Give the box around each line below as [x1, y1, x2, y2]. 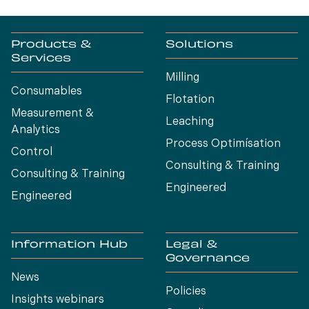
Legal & [166, 240, 217, 250]
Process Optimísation [166, 139, 281, 150]
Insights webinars [11, 295, 104, 306]
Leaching [166, 117, 214, 128]
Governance [166, 254, 250, 264]
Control [11, 147, 52, 158]
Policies [166, 286, 206, 297]
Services [11, 54, 71, 64]
